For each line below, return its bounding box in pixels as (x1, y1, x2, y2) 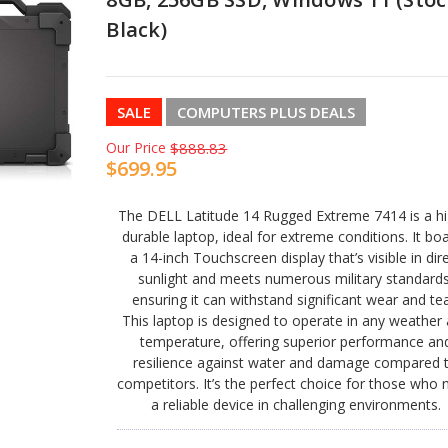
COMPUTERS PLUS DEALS (177, 101, 356, 122)
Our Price (106, 137, 167, 157)
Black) (106, 15, 167, 43)
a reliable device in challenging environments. (150, 394, 441, 414)
